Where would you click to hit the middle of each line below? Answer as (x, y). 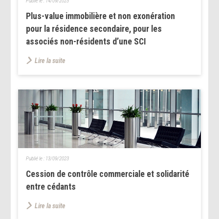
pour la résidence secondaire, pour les (94, 29)
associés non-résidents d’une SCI (86, 41)
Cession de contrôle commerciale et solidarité (108, 174)
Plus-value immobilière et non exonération (101, 16)
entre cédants (51, 186)
